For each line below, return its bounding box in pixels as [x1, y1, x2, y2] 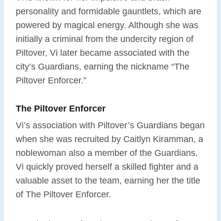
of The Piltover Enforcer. [16, 189, 111, 199]
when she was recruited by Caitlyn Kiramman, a [16, 134, 203, 144]
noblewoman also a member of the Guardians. [16, 147, 198, 158]
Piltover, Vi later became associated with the [16, 48, 189, 58]
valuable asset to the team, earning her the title [16, 175, 200, 185]
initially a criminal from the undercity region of [16, 34, 193, 44]
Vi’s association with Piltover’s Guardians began [16, 120, 205, 130]
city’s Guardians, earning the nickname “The [16, 62, 189, 72]
